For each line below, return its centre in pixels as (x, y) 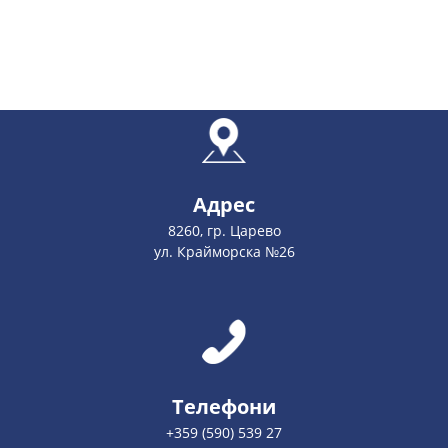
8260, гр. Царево (224, 230)
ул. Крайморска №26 (224, 251)
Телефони (224, 406)
